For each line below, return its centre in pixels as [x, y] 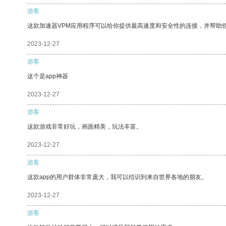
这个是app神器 [48, 76]
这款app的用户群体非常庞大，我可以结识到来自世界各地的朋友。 [117, 177]
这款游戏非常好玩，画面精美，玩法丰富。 [85, 126]
